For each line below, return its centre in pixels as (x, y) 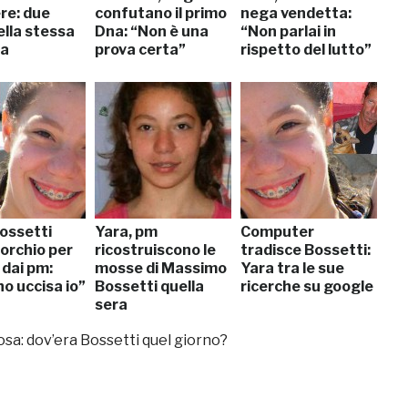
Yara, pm (126, 231)
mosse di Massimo (161, 268)
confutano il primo (161, 13)
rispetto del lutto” (306, 49)
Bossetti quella (149, 286)
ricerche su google (307, 286)
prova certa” (140, 49)
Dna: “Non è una (152, 31)
